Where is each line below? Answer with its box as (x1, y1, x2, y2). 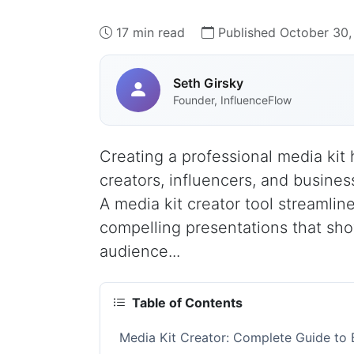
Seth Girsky (173, 74, 243, 91)
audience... (100, 242, 180, 261)
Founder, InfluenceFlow (173, 92, 292, 107)
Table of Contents (132, 295, 243, 311)
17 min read (112, 24, 189, 40)
